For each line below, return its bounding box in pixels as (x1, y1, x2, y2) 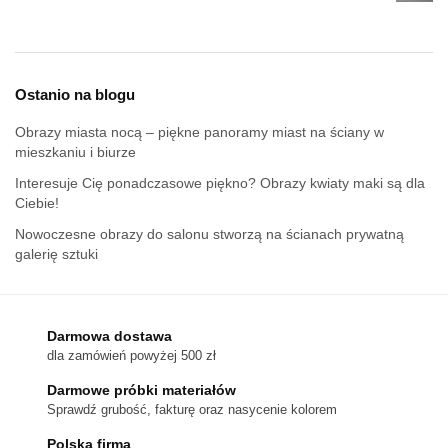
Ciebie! (15, 195, 59, 212)
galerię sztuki (15, 246, 98, 263)
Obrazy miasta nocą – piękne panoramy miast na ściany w (15, 124, 384, 141)
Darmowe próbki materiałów (47, 382, 236, 399)
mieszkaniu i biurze (15, 144, 136, 161)
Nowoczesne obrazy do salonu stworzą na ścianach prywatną (15, 226, 404, 243)
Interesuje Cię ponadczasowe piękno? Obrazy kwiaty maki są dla (15, 175, 425, 192)
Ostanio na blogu (15, 86, 135, 104)
